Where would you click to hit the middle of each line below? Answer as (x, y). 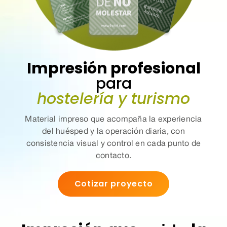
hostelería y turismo (113, 99)
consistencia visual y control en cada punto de (113, 144)
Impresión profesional (113, 69)
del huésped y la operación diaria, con (113, 132)
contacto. (113, 156)
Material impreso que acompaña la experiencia (113, 120)
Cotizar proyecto (113, 183)
